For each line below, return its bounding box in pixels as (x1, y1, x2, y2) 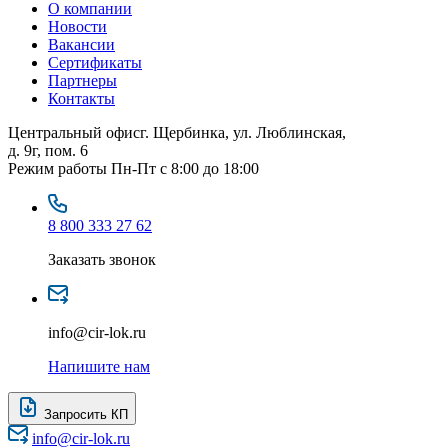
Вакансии (48, 36, 115, 53)
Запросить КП (44, 407, 128, 422)
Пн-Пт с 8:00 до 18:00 (107, 160, 259, 177)
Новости (48, 18, 107, 35)
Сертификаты (48, 54, 142, 71)
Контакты (48, 90, 115, 107)
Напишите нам (48, 358, 150, 375)
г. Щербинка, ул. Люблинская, (140, 124, 346, 141)
